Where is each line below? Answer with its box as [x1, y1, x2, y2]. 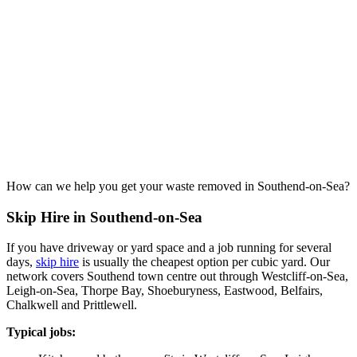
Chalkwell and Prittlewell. [6, 298, 137, 312]
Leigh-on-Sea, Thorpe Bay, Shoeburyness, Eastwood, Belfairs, [6, 284, 323, 298]
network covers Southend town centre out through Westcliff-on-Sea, [6, 269, 348, 284]
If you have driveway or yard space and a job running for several [6, 241, 331, 255]
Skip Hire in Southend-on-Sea [6, 208, 202, 226]
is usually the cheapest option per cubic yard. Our [79, 255, 330, 269]
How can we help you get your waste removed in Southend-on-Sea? [6, 178, 350, 193]
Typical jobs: [6, 325, 76, 339]
